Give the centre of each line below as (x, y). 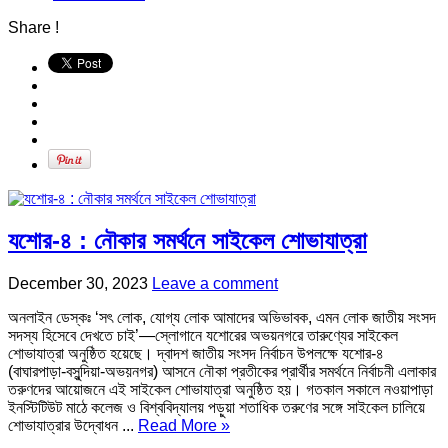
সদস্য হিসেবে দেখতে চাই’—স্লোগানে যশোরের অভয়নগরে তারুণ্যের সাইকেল (203, 336)
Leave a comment (215, 284)
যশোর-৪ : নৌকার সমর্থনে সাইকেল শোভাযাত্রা (187, 241)
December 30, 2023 (78, 284)
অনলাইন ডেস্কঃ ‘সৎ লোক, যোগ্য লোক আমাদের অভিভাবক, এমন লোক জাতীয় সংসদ (222, 318)
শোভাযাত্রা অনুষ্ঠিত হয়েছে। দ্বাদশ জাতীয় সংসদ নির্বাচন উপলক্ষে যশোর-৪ (196, 354)
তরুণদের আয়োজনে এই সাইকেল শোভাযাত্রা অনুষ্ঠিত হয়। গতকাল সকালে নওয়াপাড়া (220, 390)
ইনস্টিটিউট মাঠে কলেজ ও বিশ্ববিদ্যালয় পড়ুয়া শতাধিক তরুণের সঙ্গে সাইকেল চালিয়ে (216, 408)
